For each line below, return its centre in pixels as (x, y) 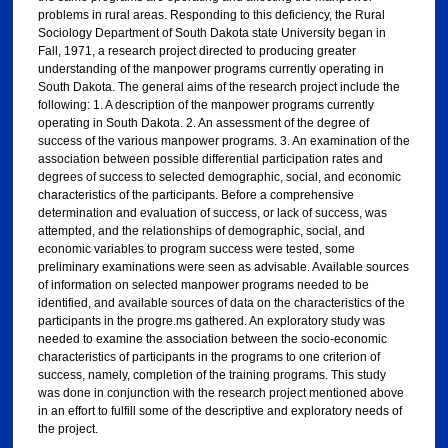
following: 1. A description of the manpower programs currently (205, 105)
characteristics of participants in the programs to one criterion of (208, 357)
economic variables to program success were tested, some (196, 249)
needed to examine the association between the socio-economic (212, 339)
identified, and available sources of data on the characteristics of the (221, 303)
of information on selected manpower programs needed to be (203, 285)
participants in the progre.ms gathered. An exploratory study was (211, 321)
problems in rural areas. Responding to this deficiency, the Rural (211, 15)
